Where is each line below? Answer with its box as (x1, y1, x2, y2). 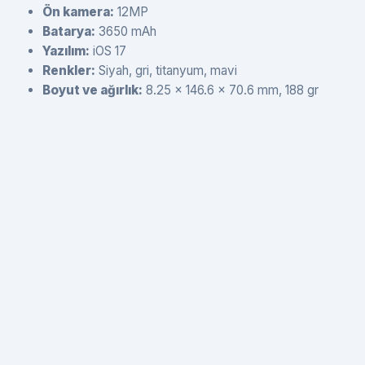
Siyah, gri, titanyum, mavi (95, 62, 237, 78)
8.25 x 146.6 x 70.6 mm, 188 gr (143, 81, 319, 98)
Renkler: (42, 62, 95, 78)
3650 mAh (95, 23, 156, 39)
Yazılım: (42, 42, 90, 59)
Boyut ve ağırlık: (42, 81, 143, 98)
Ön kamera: (42, 3, 114, 20)
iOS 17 (90, 42, 126, 59)
